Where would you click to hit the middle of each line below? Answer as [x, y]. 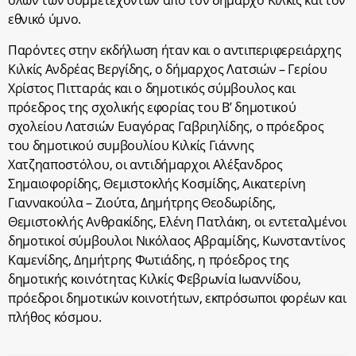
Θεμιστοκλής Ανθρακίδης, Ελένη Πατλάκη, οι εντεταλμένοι [177, 221]
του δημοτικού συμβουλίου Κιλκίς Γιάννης [131, 145]
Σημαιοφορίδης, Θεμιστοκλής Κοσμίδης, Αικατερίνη [157, 183]
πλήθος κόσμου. [55, 317]
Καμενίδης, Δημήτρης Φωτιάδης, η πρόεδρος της [149, 259]
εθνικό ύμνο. [45, 19]
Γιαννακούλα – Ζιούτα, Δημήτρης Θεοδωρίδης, [142, 202]
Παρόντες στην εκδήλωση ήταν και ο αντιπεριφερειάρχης [175, 50]
